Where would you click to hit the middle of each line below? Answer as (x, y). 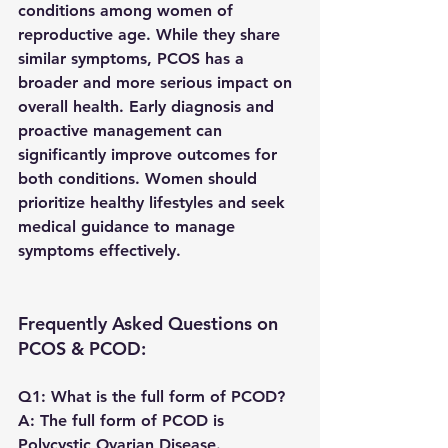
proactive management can (122, 131)
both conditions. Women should (140, 179)
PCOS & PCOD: (82, 349)
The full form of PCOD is (132, 421)
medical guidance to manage (129, 227)
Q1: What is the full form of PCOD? (151, 397)
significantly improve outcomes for (150, 155)
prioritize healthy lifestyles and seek (154, 203)
